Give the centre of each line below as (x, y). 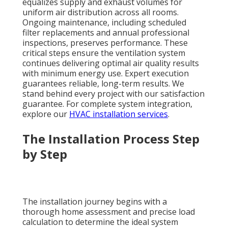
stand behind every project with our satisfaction (113, 94)
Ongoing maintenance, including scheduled (104, 23)
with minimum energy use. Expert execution (106, 74)
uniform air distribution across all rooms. (101, 12)
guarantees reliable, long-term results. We (103, 84)
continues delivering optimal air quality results (111, 63)
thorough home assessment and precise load (109, 212)
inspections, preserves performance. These (105, 43)
